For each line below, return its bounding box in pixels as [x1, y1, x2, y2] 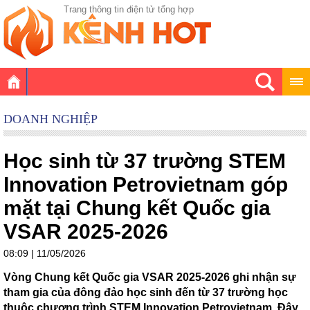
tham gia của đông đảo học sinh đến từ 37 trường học [3, 286, 288, 298]
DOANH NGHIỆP [3, 112, 98, 126]
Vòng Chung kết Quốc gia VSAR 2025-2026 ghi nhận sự [3, 271, 296, 283]
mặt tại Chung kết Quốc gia [3, 197, 271, 219]
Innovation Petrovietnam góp [3, 173, 288, 196]
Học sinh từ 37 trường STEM [3, 149, 286, 172]
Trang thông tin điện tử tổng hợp [64, 4, 194, 15]
